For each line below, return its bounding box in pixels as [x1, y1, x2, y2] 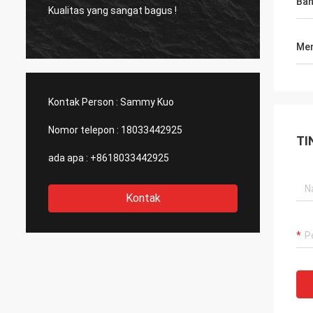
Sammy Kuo [120, 96, 174, 108]
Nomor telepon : [48, 124, 119, 136]
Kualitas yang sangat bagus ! [48, 4, 177, 16]
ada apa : [48, 152, 88, 163]
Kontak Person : [48, 96, 118, 108]
